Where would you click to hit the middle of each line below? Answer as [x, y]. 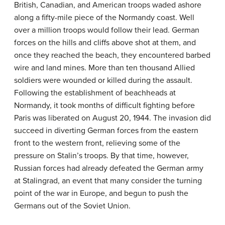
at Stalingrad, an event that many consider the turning [108, 181]
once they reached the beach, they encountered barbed [112, 55]
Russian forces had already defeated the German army [109, 168]
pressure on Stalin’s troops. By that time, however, [101, 155]
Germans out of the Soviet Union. [72, 206]
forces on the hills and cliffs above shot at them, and [105, 42]
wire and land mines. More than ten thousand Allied [104, 68]
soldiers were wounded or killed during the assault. [103, 80]
